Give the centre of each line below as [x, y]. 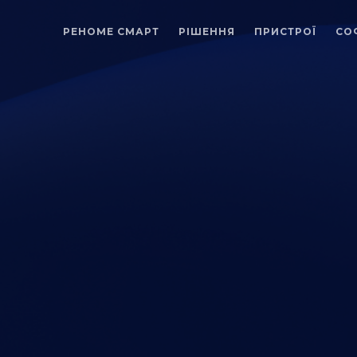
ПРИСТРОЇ [285, 31]
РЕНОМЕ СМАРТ [111, 31]
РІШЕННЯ [207, 31]
